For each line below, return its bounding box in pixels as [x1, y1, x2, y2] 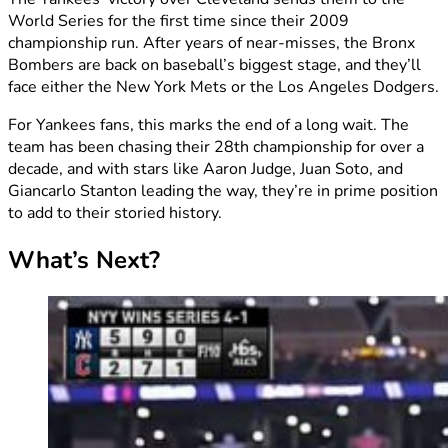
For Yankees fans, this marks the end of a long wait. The [8, 114, 409, 137]
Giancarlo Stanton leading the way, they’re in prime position [8, 180, 438, 203]
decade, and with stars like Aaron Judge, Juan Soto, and [8, 158, 403, 181]
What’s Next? [8, 244, 160, 277]
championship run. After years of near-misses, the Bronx [8, 32, 415, 55]
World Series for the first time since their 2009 [8, 10, 349, 33]
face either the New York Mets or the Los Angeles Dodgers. [8, 76, 439, 99]
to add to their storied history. [8, 202, 222, 225]
